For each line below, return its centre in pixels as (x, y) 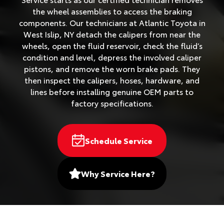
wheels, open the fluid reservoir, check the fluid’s (112, 45)
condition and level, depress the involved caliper (112, 57)
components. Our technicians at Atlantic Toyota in (112, 22)
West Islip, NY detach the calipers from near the (112, 34)
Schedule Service (118, 140)
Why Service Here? (118, 173)
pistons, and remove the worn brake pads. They (112, 68)
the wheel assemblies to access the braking (112, 11)
